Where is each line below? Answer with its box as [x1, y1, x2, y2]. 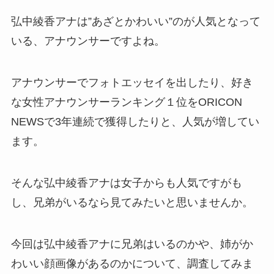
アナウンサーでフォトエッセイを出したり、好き [10, 76, 253, 89]
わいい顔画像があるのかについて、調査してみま [10, 257, 253, 270]
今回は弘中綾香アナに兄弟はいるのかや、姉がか [10, 237, 253, 250]
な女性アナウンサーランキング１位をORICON [10, 95, 242, 108]
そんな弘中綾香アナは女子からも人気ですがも [10, 176, 242, 189]
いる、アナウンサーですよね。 [10, 35, 165, 48]
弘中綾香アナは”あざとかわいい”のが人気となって [10, 15, 261, 28]
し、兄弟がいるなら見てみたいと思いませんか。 [10, 196, 253, 209]
